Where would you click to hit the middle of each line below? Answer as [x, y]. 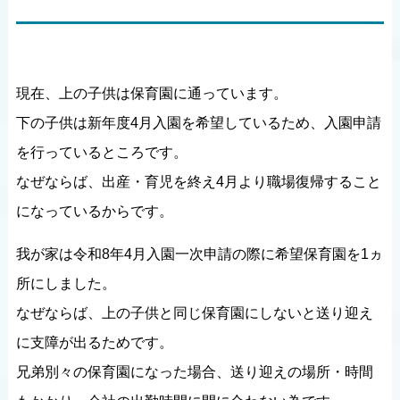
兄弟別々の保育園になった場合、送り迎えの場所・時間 [194, 372]
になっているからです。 [94, 211]
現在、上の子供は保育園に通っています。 [151, 93]
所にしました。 [66, 283]
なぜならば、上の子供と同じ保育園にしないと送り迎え [194, 313]
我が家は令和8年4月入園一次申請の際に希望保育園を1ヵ [199, 254]
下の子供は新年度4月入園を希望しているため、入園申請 [198, 123]
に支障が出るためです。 [94, 342]
